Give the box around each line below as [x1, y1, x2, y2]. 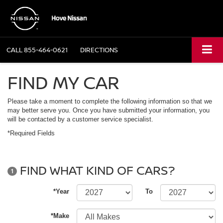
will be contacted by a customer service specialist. [7, 115, 153, 123]
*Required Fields [7, 129, 55, 137]
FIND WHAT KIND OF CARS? [17, 161, 175, 178]
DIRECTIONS [80, 45, 118, 55]
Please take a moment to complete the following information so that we [7, 98, 212, 106]
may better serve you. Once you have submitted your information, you [7, 107, 210, 114]
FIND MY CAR [7, 70, 119, 95]
